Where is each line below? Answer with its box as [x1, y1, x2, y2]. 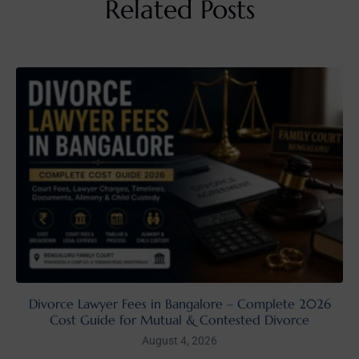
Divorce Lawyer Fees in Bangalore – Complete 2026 [28, 295, 331, 312]
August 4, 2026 [142, 333, 217, 347]
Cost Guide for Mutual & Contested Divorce [50, 311, 309, 328]
